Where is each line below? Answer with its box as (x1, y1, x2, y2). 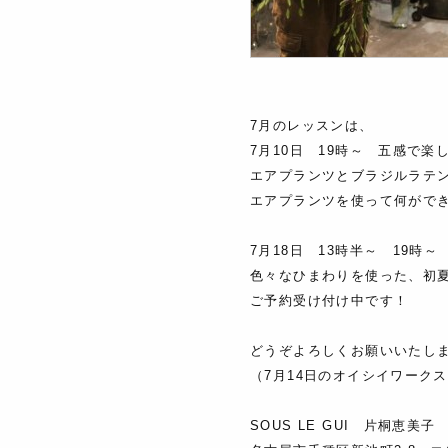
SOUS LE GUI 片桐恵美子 (250, 419, 436, 433)
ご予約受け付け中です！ (250, 294, 409, 308)
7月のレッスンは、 (250, 119, 374, 133)
